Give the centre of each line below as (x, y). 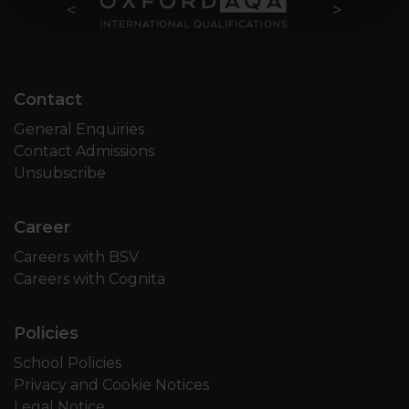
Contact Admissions (84, 151)
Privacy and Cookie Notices (111, 384)
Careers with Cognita (89, 278)
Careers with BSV (76, 257)
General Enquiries (79, 129)
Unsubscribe (60, 173)
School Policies (68, 362)
